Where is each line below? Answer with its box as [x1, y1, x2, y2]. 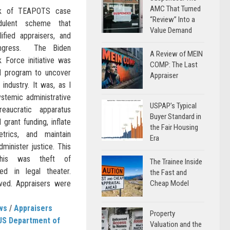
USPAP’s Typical [150, 101, 197, 110]
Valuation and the [150, 220, 202, 229]
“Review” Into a [150, 15, 195, 24]
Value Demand [150, 26, 192, 35]
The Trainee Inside [150, 157, 202, 166]
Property [150, 209, 175, 218]
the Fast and [150, 168, 187, 177]
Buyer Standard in [150, 112, 201, 121]
